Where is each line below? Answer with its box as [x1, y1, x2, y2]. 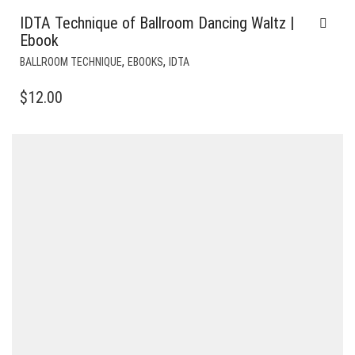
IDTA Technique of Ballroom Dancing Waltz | [20, 13, 294, 32]
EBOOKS [128, 55, 163, 68]
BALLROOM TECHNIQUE [20, 55, 122, 68]
